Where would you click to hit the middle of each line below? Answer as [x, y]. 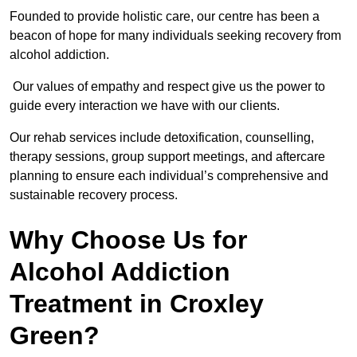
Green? [55, 336]
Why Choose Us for [128, 240]
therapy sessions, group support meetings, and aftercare [167, 157]
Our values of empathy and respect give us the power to [167, 87]
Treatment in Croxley [137, 304]
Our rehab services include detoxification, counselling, [162, 138]
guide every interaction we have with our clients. [145, 106]
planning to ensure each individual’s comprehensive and [169, 176]
